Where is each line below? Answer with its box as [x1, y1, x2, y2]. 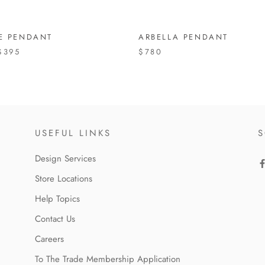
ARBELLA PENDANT [138, 31, 228, 43]
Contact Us [34, 212, 75, 225]
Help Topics [34, 192, 80, 205]
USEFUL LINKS [34, 126, 111, 140]
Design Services [34, 151, 96, 165]
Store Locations [34, 172, 92, 185]
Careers [34, 232, 64, 245]
